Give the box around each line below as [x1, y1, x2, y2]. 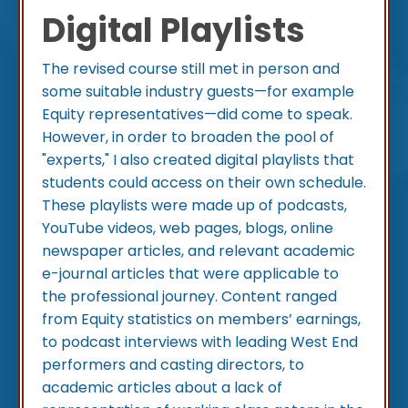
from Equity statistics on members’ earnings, [42, 309, 361, 331]
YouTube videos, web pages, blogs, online [42, 218, 333, 240]
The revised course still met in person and [42, 58, 340, 80]
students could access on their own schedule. [42, 172, 366, 194]
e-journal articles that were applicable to [42, 263, 339, 285]
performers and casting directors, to [42, 354, 304, 376]
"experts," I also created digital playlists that [42, 149, 354, 171]
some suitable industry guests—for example [42, 81, 354, 103]
